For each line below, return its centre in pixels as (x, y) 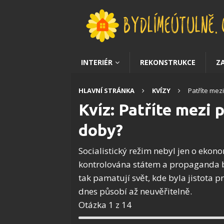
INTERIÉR (97, 62)
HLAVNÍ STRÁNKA (106, 90)
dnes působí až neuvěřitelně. (135, 191)
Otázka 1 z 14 (105, 205)
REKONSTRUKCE (168, 62)
